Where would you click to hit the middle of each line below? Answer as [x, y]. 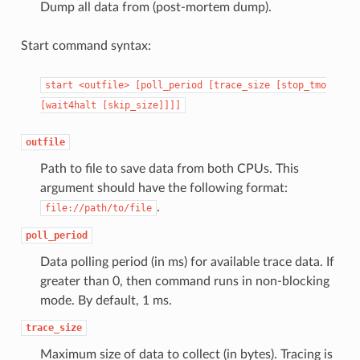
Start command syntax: [86, 46]
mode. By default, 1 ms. [106, 301]
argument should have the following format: [164, 188]
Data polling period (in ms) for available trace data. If [187, 262]
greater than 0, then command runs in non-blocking [184, 282]
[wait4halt [68, 106]
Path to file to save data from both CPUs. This [169, 169]
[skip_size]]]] [141, 106]
